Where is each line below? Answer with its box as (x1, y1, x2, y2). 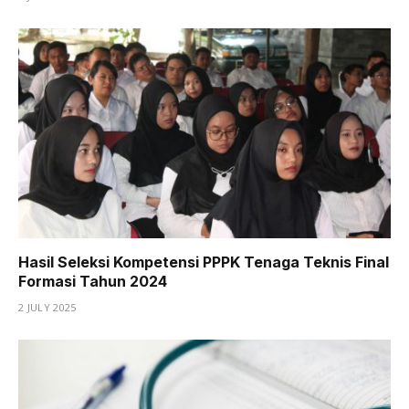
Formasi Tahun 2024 (18, 271, 167, 290)
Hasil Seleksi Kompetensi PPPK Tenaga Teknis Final (18, 252, 389, 271)
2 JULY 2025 (18, 299, 77, 314)
